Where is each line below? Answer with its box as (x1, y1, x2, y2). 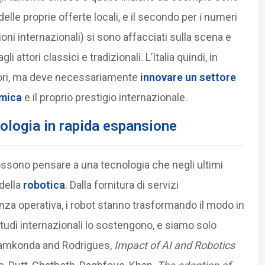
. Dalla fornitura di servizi (64, 178, 179, 191)
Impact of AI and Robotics (114, 238, 235, 251)
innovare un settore (137, 70, 236, 83)
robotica (22, 178, 65, 191)
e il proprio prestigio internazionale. (24, 91, 188, 104)
